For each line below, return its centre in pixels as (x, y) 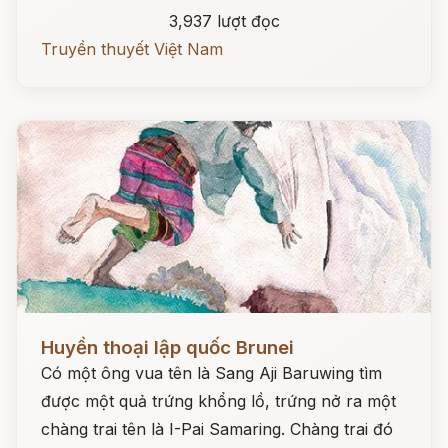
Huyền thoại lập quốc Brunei (167, 347)
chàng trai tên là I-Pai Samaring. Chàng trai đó (217, 429)
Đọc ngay (53, 332)
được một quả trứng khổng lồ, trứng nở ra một (218, 401)
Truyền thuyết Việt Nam (132, 49)
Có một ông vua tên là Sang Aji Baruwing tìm (211, 373)
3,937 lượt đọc (224, 21)
